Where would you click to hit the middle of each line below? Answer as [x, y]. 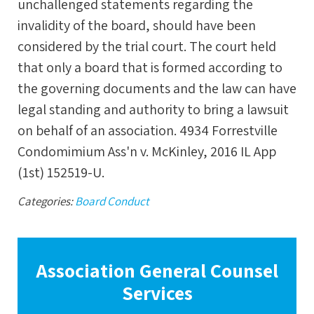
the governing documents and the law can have [157, 88]
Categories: [46, 201]
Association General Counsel [157, 270]
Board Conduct [112, 201]
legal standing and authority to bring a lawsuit [153, 109]
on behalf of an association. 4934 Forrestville [148, 130]
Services [157, 292]
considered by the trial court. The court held [147, 46]
